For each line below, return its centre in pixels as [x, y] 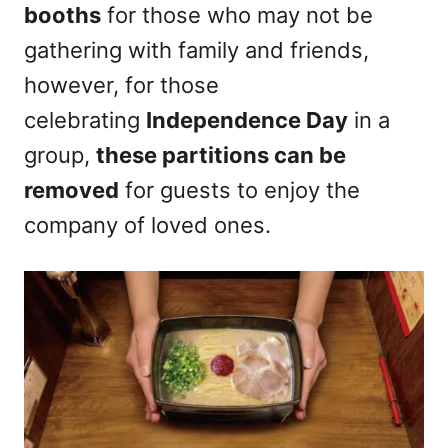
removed [71, 190]
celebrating [85, 120]
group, [60, 155]
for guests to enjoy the [239, 190]
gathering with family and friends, [196, 50]
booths [62, 15]
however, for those [121, 85]
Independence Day [247, 120]
